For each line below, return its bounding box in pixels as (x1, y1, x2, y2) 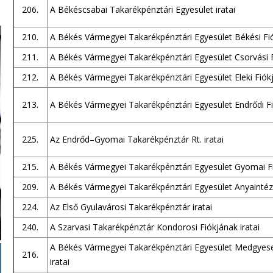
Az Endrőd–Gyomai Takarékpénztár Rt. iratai (49, 133, 224, 145)
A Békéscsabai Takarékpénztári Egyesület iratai (49, 4, 235, 15)
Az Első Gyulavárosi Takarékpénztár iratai (49, 201, 212, 213)
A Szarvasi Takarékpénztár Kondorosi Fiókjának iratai (49, 221, 260, 233)
